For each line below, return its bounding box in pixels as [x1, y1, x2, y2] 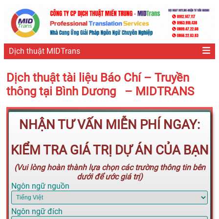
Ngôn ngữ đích [11, 207, 63, 217]
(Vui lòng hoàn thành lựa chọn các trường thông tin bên [14, 163, 205, 173]
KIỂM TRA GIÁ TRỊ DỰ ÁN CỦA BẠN [10, 143, 209, 158]
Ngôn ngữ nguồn [11, 181, 69, 191]
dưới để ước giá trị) [76, 172, 143, 182]
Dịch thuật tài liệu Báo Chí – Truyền [6, 70, 189, 85]
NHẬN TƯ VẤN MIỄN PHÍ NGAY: [19, 117, 200, 132]
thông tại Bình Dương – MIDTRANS [6, 84, 194, 98]
